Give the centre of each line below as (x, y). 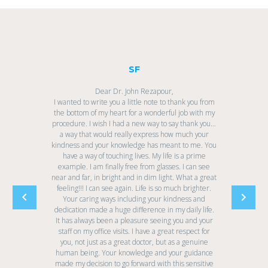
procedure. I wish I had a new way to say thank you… (134, 123)
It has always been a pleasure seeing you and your (134, 220)
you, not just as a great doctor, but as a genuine (134, 241)
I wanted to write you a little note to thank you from (134, 101)
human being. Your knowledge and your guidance (134, 252)
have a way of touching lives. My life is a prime (134, 155)
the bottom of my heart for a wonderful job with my (134, 112)
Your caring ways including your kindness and (134, 198)
